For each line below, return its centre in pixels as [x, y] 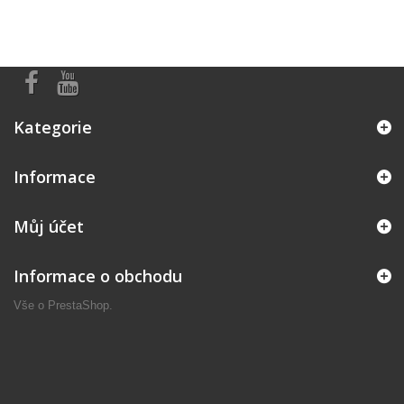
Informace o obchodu [98, 276]
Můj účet [49, 226]
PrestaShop [78, 305]
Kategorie [53, 127]
